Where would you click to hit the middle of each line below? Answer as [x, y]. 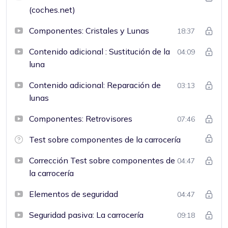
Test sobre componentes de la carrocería [105, 139]
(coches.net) [52, 9]
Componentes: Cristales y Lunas [89, 30]
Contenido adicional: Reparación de [95, 85]
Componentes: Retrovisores [81, 118]
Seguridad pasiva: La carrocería [86, 215]
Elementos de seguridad [74, 194]
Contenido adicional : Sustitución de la [99, 51]
